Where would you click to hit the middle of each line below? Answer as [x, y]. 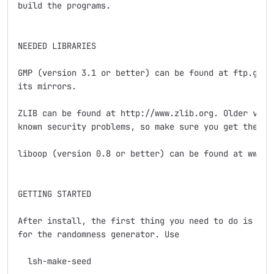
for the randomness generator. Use [98, 234]
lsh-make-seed [54, 261]
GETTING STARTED [54, 194]
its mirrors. [47, 86]
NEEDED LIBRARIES [57, 46]
